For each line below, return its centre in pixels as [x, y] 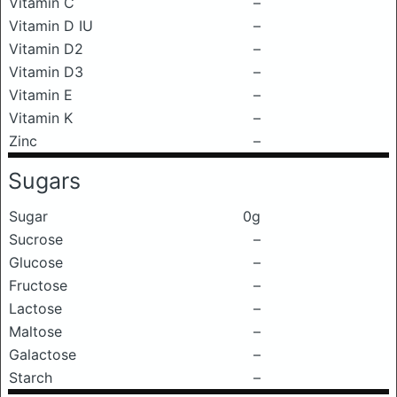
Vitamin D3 [46, 72]
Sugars [44, 181]
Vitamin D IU [51, 26]
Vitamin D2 [46, 49]
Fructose [38, 285]
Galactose [43, 354]
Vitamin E [41, 95]
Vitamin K [41, 118]
